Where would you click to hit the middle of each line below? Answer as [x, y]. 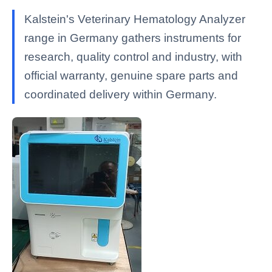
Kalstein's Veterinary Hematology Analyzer [135, 19]
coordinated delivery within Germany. [121, 94]
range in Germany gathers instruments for [133, 38]
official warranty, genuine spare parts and [131, 76]
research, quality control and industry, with [133, 57]
